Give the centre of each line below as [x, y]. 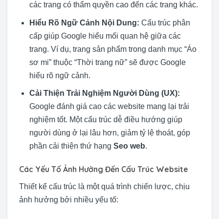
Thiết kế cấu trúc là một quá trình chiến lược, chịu [104, 186]
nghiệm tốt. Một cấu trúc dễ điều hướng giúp [106, 120]
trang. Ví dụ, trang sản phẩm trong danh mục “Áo [113, 49]
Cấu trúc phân [164, 22]
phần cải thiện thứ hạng [71, 146]
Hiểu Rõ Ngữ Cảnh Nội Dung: [84, 22]
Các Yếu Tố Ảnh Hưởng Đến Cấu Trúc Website [104, 169]
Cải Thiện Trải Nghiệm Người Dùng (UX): [104, 93]
